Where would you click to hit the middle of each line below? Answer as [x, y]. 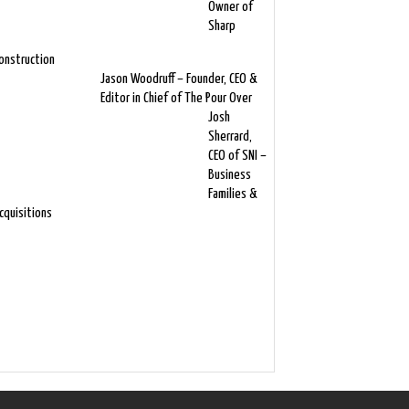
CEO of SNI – [237, 156]
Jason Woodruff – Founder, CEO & [178, 79]
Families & [232, 194]
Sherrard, [230, 136]
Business [229, 175]
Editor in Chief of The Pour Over [176, 98]
